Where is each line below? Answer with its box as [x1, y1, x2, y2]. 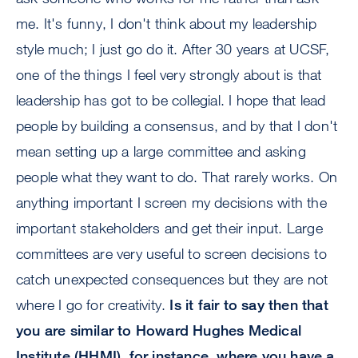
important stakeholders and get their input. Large [16, 219, 323, 237]
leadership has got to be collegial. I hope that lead [16, 91, 326, 109]
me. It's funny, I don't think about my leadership [16, 14, 316, 33]
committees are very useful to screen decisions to [16, 245, 327, 263]
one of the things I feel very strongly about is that [16, 66, 322, 84]
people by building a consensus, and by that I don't [16, 117, 338, 135]
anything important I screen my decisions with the [16, 193, 327, 212]
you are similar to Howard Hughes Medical [16, 321, 302, 340]
